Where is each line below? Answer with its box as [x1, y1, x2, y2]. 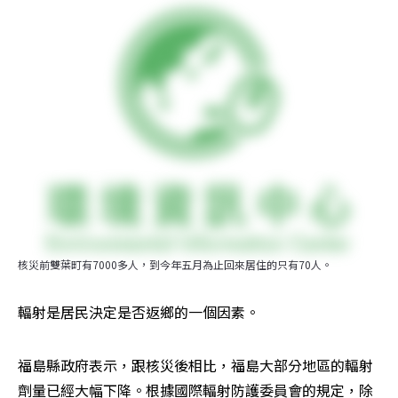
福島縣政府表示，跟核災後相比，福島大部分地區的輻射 [18, 354, 373, 377]
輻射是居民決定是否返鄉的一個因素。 [18, 301, 259, 323]
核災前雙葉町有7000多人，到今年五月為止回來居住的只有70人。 [18, 257, 332, 273]
